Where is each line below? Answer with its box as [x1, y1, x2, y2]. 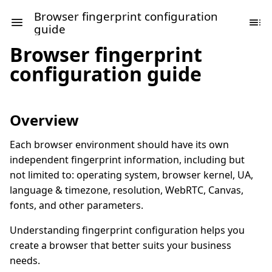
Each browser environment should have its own [10, 138, 229, 151]
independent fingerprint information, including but [10, 153, 245, 166]
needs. [10, 254, 40, 267]
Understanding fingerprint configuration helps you [10, 223, 245, 237]
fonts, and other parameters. [10, 199, 143, 212]
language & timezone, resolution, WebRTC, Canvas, [10, 183, 243, 197]
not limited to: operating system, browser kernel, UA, [10, 168, 253, 182]
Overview [10, 110, 79, 130]
